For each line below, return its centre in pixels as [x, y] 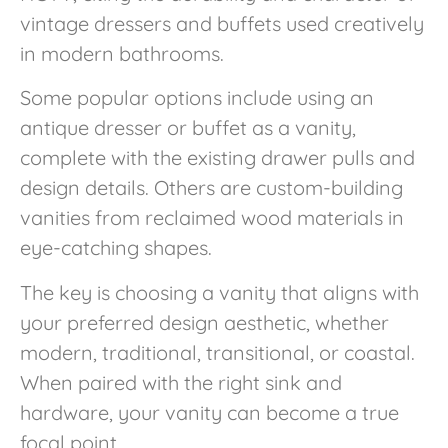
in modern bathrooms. [122, 53]
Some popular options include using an [197, 98]
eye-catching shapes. [116, 248]
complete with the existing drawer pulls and [217, 158]
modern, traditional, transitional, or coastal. [217, 352]
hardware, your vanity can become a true [209, 412]
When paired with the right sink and [181, 382]
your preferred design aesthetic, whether [204, 322]
